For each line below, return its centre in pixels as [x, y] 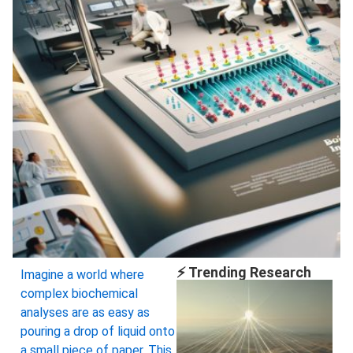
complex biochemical [79, 294]
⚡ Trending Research [244, 273]
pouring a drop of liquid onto [98, 332]
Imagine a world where [82, 275]
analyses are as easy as [85, 313]
